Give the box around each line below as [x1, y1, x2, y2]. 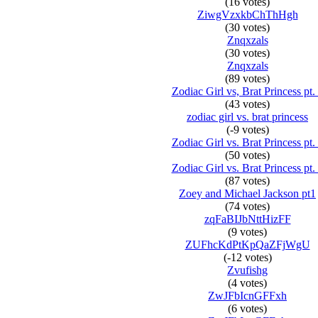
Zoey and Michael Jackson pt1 [179, 187, 316, 199]
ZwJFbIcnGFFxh [208, 290, 287, 302]
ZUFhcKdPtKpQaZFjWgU [185, 238, 310, 251]
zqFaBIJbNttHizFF [204, 213, 291, 225]
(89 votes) [225, 72, 270, 84]
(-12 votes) [223, 251, 272, 263]
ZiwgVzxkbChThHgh [197, 9, 298, 21]
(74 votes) [225, 200, 270, 212]
